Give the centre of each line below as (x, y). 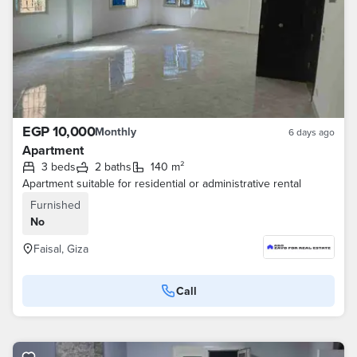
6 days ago (312, 132)
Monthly (116, 131)
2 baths (116, 167)
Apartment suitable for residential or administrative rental (162, 183)
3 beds (62, 167)
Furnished (55, 205)
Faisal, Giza (61, 249)
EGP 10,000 (59, 131)
